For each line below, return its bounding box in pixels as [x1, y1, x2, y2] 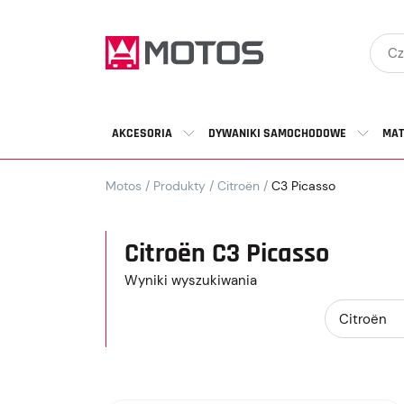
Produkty [153, 178, 206, 194]
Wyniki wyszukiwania [124, 271, 257, 289]
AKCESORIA [112, 125, 172, 142]
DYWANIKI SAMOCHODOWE [208, 125, 346, 142]
